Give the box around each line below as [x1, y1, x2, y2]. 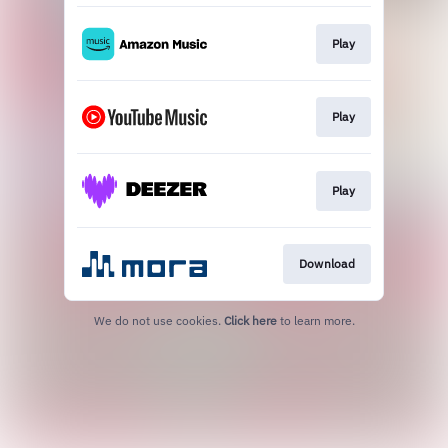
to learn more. [279, 312, 355, 328]
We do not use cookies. [93, 312, 224, 328]
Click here [223, 312, 277, 328]
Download [298, 255, 355, 271]
